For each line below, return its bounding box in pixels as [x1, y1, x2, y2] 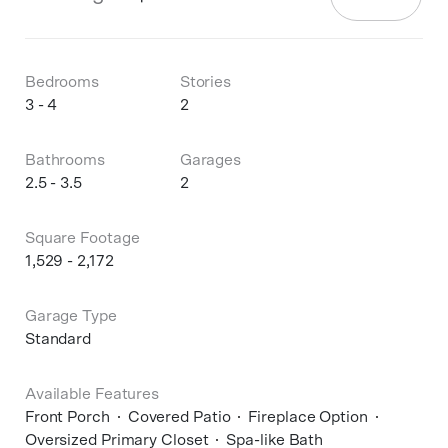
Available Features [24, 386, 160, 402]
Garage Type [24, 308, 117, 324]
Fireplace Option [248, 409, 368, 425]
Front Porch [24, 409, 110, 425]
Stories [179, 74, 232, 90]
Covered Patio [127, 409, 231, 425]
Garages [179, 152, 242, 168]
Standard [24, 331, 92, 347]
